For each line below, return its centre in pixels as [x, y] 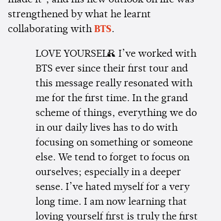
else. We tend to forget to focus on [112, 158]
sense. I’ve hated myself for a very [112, 188]
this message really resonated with [114, 84]
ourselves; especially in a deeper [108, 173]
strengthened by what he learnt [79, 15]
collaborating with [51, 30]
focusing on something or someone [114, 143]
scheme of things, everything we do [116, 114]
